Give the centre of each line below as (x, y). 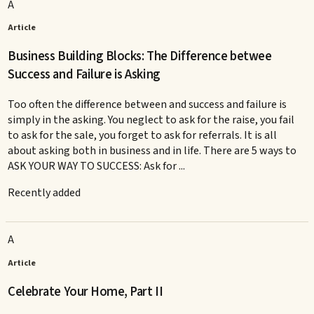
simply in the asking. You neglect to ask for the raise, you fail (151, 120)
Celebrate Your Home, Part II (86, 291)
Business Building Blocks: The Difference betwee (140, 56)
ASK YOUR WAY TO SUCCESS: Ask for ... (97, 166)
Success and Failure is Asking (84, 74)
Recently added (45, 192)
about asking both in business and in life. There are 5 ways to (152, 150)
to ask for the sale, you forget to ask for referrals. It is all (143, 135)
